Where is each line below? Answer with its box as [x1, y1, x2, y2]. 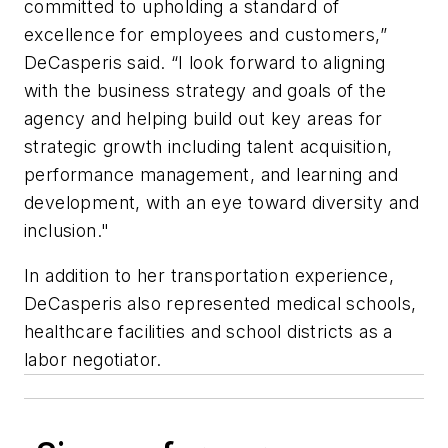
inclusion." [24, 219, 110, 241]
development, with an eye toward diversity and [24, 191, 419, 213]
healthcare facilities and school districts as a [24, 321, 393, 343]
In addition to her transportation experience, [24, 265, 394, 287]
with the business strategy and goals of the [24, 79, 387, 101]
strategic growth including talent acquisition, [24, 135, 393, 157]
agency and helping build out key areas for [24, 107, 383, 129]
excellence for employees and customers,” [24, 23, 387, 45]
